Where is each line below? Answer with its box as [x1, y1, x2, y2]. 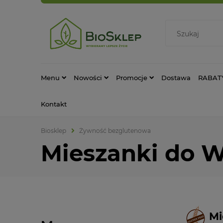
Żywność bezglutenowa [79, 126, 151, 134]
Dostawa [161, 73, 191, 82]
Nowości [74, 73, 102, 82]
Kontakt [41, 100, 67, 108]
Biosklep [41, 126, 66, 134]
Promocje [116, 73, 147, 82]
